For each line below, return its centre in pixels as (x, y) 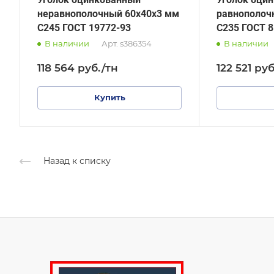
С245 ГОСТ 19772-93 (84, 28)
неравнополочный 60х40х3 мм (108, 13)
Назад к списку (77, 161)
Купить (109, 97)
